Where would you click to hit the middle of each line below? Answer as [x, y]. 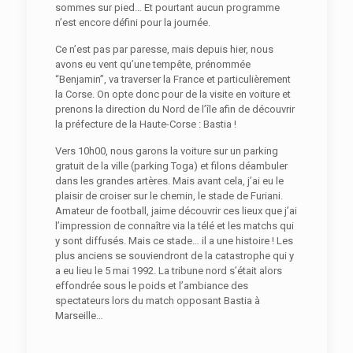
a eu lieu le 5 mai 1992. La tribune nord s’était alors [168, 271]
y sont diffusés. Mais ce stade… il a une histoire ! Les [174, 241]
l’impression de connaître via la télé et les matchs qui [174, 226]
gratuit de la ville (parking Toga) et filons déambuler [171, 166]
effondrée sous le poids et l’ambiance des [151, 286]
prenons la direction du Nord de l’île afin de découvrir [175, 110]
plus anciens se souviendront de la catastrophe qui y [174, 256]
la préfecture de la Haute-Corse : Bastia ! [147, 124]
